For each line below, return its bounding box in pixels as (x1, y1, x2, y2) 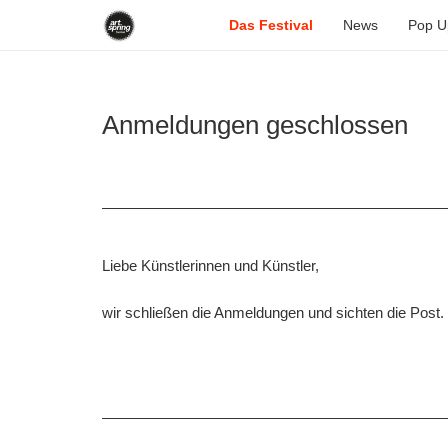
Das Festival (229, 17, 314, 33)
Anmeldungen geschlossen (102, 111, 408, 139)
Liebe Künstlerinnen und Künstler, (102, 256, 319, 274)
